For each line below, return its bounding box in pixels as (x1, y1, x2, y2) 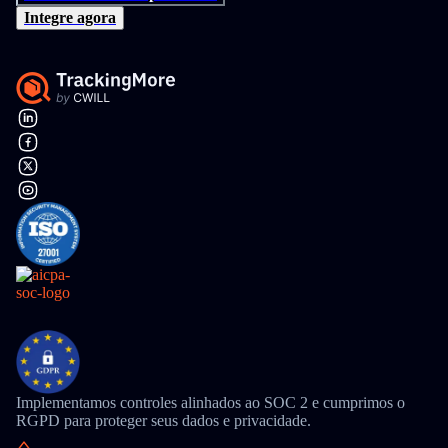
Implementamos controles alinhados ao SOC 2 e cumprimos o (16, 394, 405, 411)
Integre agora (24, 9, 116, 26)
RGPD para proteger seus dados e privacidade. (16, 412, 311, 429)
